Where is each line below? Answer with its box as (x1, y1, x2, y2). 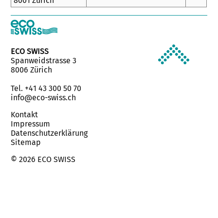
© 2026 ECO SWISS (11, 155, 76, 164)
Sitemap (11, 138, 41, 147)
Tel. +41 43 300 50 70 (11, 84, 82, 93)
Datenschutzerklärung (11, 128, 88, 138)
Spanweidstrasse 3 (11, 56, 77, 66)
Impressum (11, 119, 51, 129)
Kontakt (11, 110, 38, 120)
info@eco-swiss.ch (11, 93, 76, 103)
